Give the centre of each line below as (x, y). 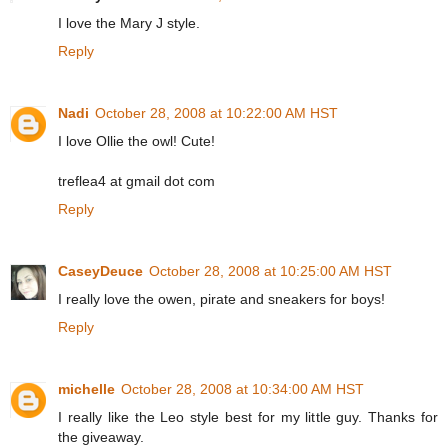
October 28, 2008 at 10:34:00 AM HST (242, 388)
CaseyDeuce (100, 270)
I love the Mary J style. (129, 22)
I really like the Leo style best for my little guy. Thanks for (248, 416)
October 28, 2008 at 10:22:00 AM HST (216, 112)
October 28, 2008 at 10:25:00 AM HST (270, 270)
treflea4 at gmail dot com (136, 180)
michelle (86, 388)
